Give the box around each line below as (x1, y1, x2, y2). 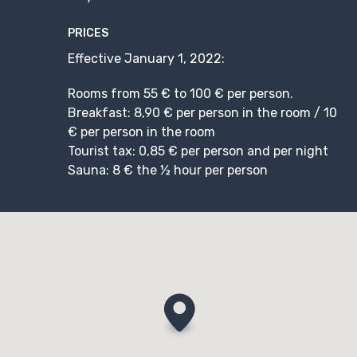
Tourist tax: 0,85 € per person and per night (68, 143, 328, 159)
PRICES (68, 25, 108, 40)
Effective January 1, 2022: (68, 50, 225, 66)
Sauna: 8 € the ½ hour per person (68, 162, 268, 178)
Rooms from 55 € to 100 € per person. (68, 85, 293, 101)
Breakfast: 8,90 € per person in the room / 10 (68, 104, 337, 120)
